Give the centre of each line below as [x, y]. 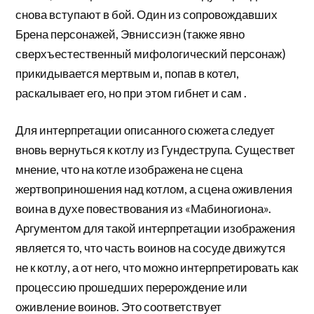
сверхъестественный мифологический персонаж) [151, 53]
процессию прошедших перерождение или [132, 287]
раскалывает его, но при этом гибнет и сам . [131, 93]
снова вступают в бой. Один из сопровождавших [147, 14]
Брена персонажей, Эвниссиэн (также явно [130, 34]
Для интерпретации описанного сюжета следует [145, 130]
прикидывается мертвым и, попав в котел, [128, 73]
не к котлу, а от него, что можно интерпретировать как [157, 268]
